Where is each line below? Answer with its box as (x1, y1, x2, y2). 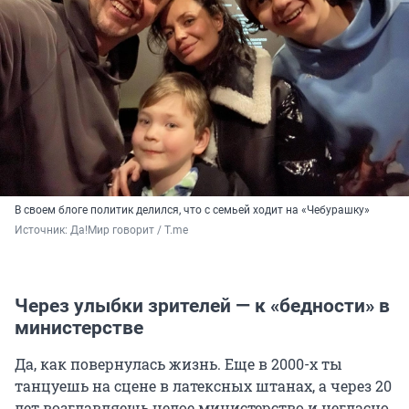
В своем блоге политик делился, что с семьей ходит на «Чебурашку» (15, 204, 370, 217)
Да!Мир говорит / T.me (70, 224, 188, 237)
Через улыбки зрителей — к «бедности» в (15, 295, 390, 318)
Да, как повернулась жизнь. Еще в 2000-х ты (15, 354, 342, 374)
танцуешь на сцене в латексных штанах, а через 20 (15, 376, 392, 396)
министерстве (15, 317, 143, 340)
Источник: (15, 224, 70, 237)
